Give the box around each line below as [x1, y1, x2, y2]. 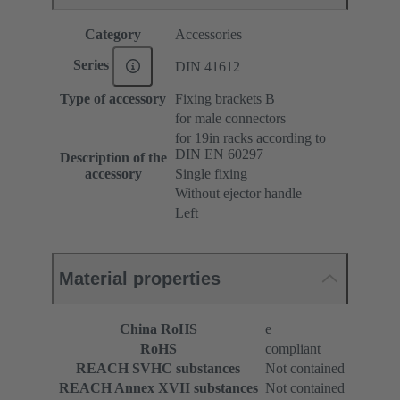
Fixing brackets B [175, 90, 275, 106]
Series [72, 57, 112, 72]
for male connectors [175, 110, 286, 126]
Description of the [59, 149, 167, 165]
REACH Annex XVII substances [58, 379, 258, 396]
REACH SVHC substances [76, 360, 240, 376]
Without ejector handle [175, 185, 302, 201]
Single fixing [175, 165, 247, 181]
